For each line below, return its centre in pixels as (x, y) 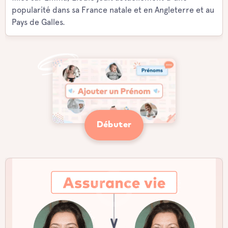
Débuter (114, 125)
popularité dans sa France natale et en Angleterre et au (113, 10)
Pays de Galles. (38, 22)
